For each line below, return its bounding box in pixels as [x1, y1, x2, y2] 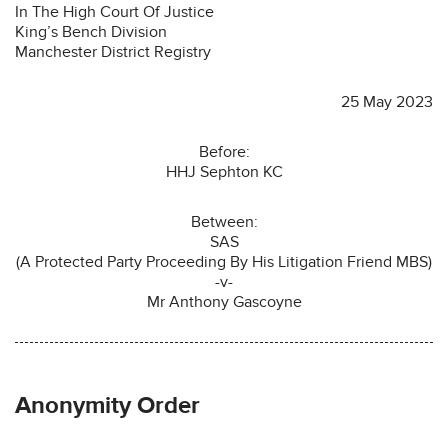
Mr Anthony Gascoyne [146, 291, 302, 312]
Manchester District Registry [15, 41, 211, 62]
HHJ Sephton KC [165, 161, 283, 182]
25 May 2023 [341, 91, 433, 112]
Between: [190, 211, 258, 232]
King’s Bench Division [15, 21, 167, 42]
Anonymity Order [15, 390, 200, 420]
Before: [198, 141, 250, 162]
